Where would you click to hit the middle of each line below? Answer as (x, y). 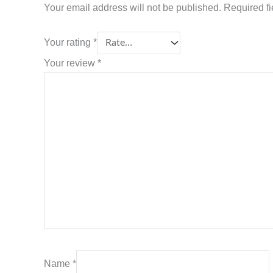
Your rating (69, 43)
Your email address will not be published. (133, 7)
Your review (71, 63)
